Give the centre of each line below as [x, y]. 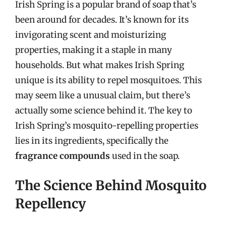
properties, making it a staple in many [94, 50]
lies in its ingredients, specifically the [92, 141]
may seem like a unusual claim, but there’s [103, 95]
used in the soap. [145, 156]
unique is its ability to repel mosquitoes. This [108, 80]
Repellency [50, 203]
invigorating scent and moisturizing [91, 35]
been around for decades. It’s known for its [102, 20]
